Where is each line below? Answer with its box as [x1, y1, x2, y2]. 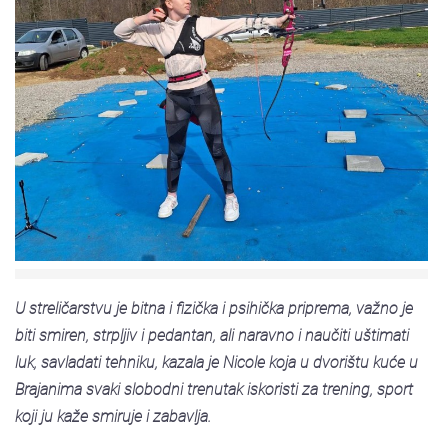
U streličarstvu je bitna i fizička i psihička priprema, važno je [15, 298, 413, 318]
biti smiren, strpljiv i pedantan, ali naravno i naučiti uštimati [15, 325, 409, 345]
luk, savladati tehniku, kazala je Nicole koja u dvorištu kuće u [15, 352, 418, 372]
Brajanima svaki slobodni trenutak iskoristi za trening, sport [15, 379, 413, 399]
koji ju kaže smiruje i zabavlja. [15, 406, 211, 426]
